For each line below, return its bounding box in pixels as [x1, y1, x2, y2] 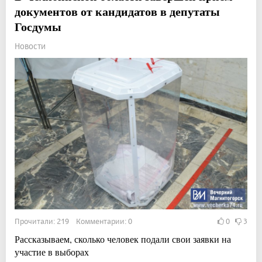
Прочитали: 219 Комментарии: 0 [15, 216, 132, 226]
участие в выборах [15, 245, 89, 258]
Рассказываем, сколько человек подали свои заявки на [15, 232, 231, 245]
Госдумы [15, 18, 61, 35]
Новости [15, 40, 46, 51]
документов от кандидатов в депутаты [15, 2, 220, 20]
